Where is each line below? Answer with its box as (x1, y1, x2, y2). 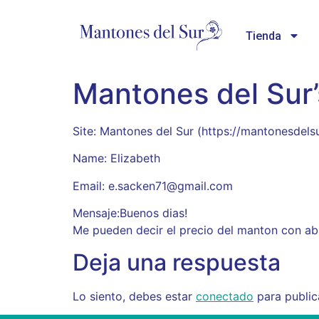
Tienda (246, 28, 282, 43)
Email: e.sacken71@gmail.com (73, 178, 233, 193)
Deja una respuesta (73, 248, 281, 276)
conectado (196, 288, 253, 303)
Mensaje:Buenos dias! (73, 206, 187, 221)
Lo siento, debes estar (73, 288, 196, 303)
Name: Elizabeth (73, 151, 160, 166)
